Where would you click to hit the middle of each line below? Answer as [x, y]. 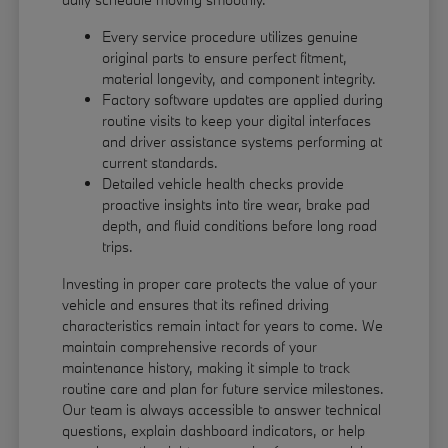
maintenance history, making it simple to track [206, 368]
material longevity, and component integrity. [239, 79]
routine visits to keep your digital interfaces [237, 121]
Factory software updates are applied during [243, 100]
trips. [118, 247]
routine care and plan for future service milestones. [223, 389]
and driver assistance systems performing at [242, 142]
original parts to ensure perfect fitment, [225, 58]
